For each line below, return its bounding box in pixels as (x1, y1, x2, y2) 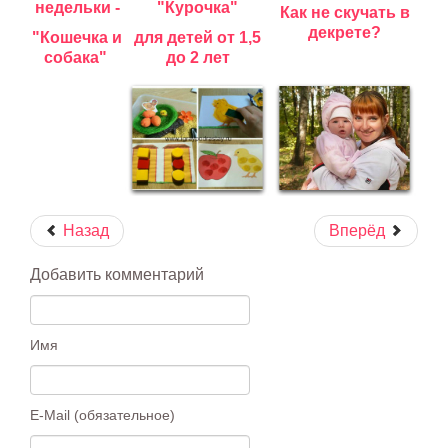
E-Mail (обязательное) (30, 406, 175, 423)
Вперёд (329, 221, 385, 239)
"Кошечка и (32, 28, 122, 46)
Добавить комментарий (30, 265, 204, 283)
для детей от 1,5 (134, 28, 261, 46)
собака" (43, 48, 111, 66)
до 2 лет (165, 48, 230, 66)
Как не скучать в (279, 3, 410, 21)
